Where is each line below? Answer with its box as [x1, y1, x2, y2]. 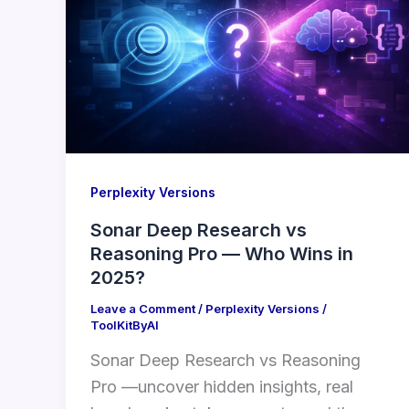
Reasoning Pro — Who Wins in [90, 242, 353, 265]
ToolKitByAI [90, 317, 159, 332]
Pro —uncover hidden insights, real [90, 377, 353, 397]
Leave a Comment [90, 300, 195, 316]
